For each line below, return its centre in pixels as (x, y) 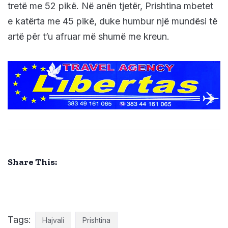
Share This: (32, 162)
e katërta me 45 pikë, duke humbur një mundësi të (112, 21)
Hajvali (53, 220)
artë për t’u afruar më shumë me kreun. (89, 37)
